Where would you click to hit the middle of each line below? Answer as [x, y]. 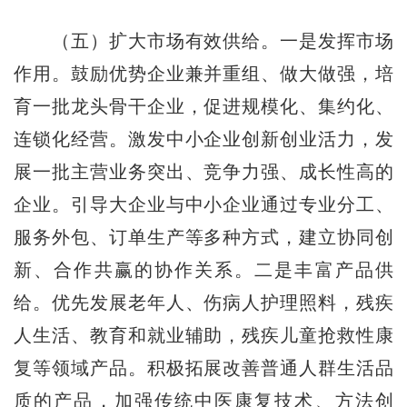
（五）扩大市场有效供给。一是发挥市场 [203, 40]
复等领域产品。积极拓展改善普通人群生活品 [203, 367]
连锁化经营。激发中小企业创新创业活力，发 [203, 139]
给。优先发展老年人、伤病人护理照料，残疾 [203, 302]
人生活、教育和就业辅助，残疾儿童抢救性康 [203, 335]
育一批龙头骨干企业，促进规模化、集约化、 [203, 106]
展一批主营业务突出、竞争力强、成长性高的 [203, 171]
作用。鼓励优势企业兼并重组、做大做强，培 [203, 73]
